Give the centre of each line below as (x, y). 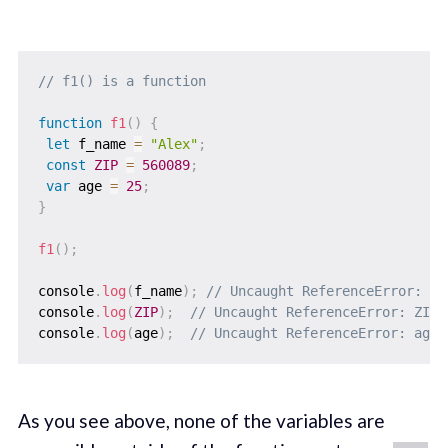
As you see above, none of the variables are (201, 421)
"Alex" (173, 144)
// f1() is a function (121, 81)
